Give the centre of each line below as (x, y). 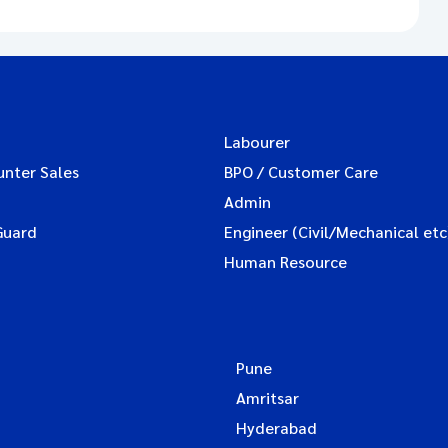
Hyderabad (276, 427)
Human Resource (285, 261)
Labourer (257, 141)
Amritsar (267, 397)
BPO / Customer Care (301, 171)
